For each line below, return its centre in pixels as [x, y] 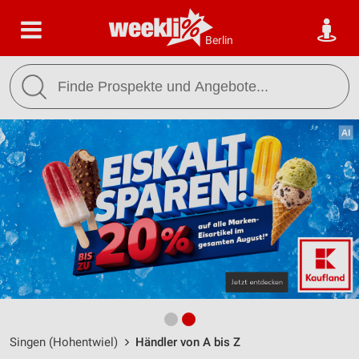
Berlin [219, 40]
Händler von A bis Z [188, 342]
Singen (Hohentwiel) [64, 342]
